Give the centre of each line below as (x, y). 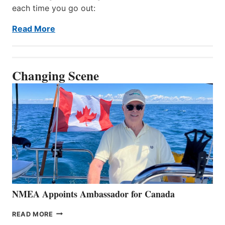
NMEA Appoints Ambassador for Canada (93, 194)
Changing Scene (55, 75)
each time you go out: (55, 8)
